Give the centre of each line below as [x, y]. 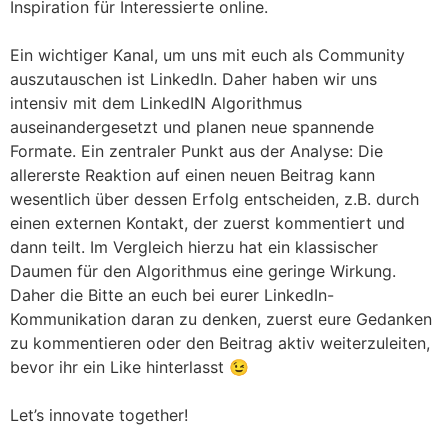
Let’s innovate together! [99, 414]
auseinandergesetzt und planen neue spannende [192, 126]
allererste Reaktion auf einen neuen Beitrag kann [192, 174]
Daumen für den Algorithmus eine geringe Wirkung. [203, 270]
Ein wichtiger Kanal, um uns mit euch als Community [207, 54]
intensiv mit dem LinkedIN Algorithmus [156, 102]
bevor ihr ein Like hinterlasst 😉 [129, 366]
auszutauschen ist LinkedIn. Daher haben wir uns [193, 78]
